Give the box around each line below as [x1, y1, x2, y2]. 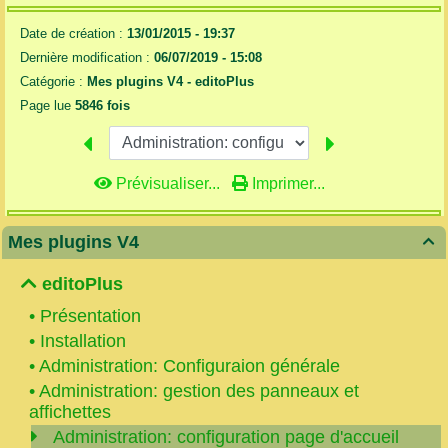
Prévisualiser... [111, 174, 224, 192]
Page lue [19, 98, 75, 114]
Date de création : [19, 26, 127, 42]
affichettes [29, 401, 111, 422]
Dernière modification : [19, 50, 154, 66]
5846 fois [74, 98, 130, 114]
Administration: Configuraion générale [39, 355, 340, 376]
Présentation [40, 305, 141, 326]
